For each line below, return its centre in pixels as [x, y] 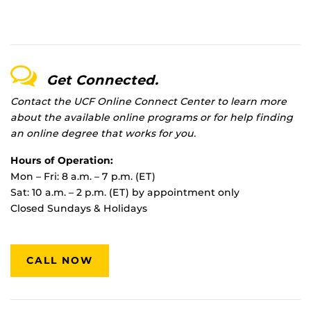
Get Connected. [102, 80]
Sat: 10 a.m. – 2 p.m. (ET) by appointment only [125, 193]
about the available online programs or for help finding [152, 118]
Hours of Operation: [62, 161]
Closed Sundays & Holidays [79, 209]
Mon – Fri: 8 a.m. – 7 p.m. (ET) [83, 177]
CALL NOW [60, 261]
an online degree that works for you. [103, 134]
